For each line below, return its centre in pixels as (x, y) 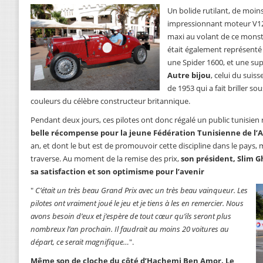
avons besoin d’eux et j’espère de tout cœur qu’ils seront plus (131, 216)
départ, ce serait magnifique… (80, 242)
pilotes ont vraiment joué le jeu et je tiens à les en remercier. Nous (137, 203)
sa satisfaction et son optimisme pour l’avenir (117, 172)
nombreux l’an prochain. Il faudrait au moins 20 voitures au (130, 229)
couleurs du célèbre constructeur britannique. (110, 101)
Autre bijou (189, 75)
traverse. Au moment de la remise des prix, (106, 159)
